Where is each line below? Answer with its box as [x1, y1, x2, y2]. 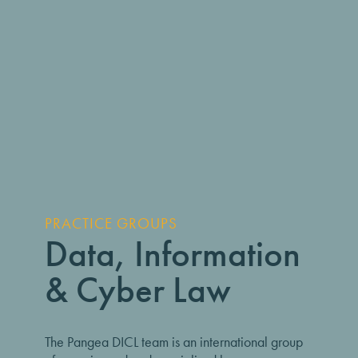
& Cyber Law [45, 267, 231, 313]
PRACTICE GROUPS [45, 213, 177, 233]
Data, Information [45, 231, 300, 277]
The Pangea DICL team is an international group [45, 332, 303, 351]
